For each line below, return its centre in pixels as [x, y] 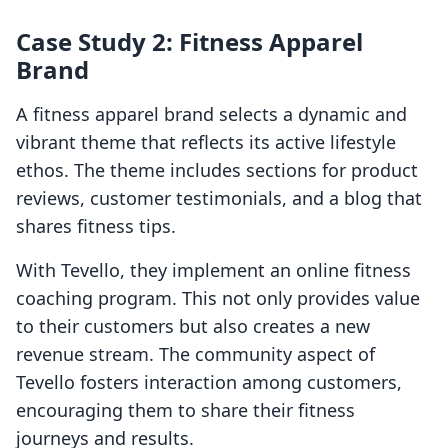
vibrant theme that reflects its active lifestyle [206, 142]
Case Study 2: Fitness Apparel [189, 42]
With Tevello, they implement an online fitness [213, 270]
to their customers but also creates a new [193, 326]
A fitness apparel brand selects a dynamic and [211, 114]
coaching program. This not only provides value [218, 298]
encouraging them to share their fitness [185, 410]
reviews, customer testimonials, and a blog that [219, 198]
